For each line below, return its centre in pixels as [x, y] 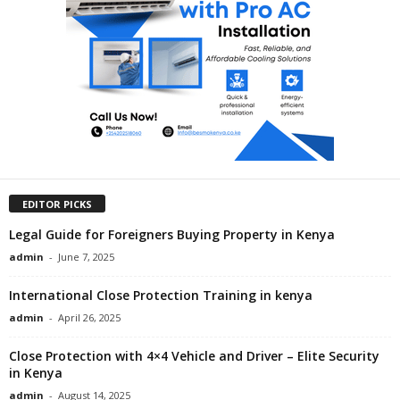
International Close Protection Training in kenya [161, 295]
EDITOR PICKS [57, 204]
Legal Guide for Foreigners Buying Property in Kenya [172, 234]
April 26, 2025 [89, 317]
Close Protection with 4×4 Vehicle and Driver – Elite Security [194, 355]
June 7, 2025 [86, 256]
